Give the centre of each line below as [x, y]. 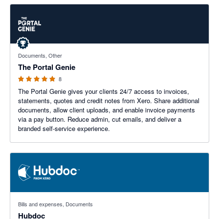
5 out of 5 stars [32, 48]
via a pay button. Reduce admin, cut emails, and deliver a [100, 119]
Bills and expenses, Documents [55, 204]
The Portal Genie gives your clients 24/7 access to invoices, [104, 91]
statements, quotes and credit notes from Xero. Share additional [109, 100]
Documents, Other [40, 55]
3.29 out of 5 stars [36, 197]
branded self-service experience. [64, 128]
